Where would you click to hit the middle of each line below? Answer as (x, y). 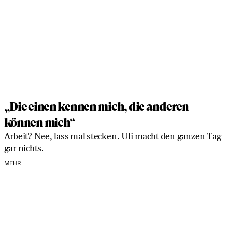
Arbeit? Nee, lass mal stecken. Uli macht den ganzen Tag (113, 137)
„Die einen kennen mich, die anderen (96, 107)
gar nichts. (24, 149)
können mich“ (40, 123)
